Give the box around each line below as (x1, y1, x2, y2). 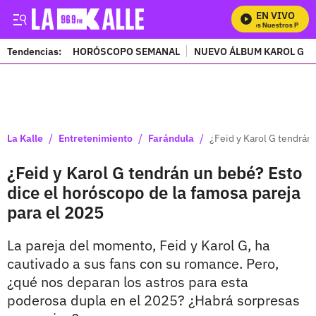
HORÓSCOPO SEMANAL (73, 44, 180, 58)
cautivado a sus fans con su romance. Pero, (7, 254, 279, 273)
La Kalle (7, 131, 43, 145)
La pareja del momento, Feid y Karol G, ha (7, 236, 270, 255)
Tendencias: (7, 44, 61, 58)
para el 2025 (7, 201, 104, 224)
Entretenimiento (59, 131, 133, 145)
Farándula (148, 131, 194, 145)
